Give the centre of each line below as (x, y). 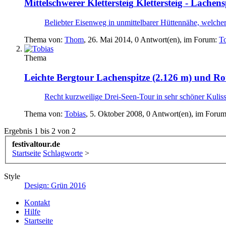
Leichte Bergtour (59, 77)
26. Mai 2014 (109, 40)
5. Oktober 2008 (116, 114)
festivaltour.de (36, 144)
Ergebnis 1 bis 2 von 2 (40, 131)
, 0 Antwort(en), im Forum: (175, 40)
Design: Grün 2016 (55, 186)
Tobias (75, 114)
